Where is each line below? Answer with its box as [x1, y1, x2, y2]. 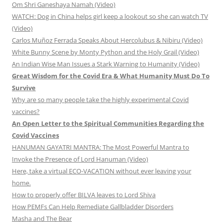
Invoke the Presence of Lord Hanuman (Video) [12, 155, 148, 164]
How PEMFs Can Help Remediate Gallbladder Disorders [12, 202, 173, 212]
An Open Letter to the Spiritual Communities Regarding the [12, 119, 204, 128]
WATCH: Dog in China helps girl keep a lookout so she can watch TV [12, 12, 208, 21]
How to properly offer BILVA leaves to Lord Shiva [12, 190, 156, 200]
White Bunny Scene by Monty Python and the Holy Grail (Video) [12, 48, 199, 57]
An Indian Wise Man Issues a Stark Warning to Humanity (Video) [12, 59, 200, 69]
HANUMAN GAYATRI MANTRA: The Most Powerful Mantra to [12, 143, 189, 152]
